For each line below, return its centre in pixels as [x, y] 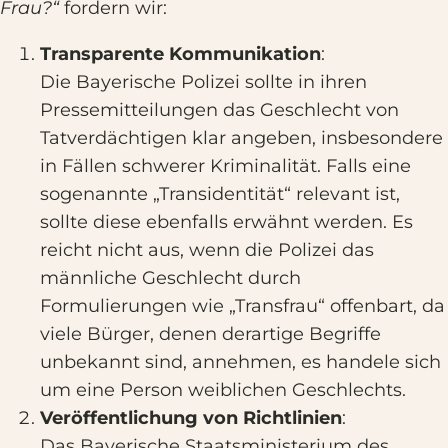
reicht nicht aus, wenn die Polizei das [207, 250]
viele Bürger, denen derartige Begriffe [210, 334]
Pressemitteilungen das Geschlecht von [219, 110]
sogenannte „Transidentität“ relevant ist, [220, 194]
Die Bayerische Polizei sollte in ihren [203, 82]
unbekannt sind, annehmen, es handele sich [240, 362]
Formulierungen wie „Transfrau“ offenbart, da [242, 306]
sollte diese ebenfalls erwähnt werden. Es [226, 222]
